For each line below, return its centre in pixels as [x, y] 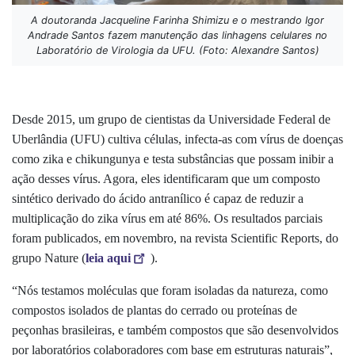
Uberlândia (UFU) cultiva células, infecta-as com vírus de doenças [177, 139]
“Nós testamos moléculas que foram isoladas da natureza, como [170, 290]
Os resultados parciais [267, 218]
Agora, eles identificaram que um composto [212, 178]
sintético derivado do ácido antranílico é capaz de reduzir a [158, 198]
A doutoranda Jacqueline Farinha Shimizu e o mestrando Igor [177, 20]
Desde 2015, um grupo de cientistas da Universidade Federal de [171, 119]
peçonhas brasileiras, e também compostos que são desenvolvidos [175, 330]
